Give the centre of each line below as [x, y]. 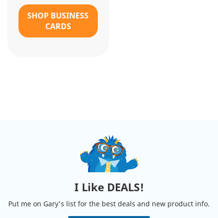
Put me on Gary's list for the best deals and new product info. [109, 204]
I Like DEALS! [109, 187]
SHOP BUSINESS [58, 16]
